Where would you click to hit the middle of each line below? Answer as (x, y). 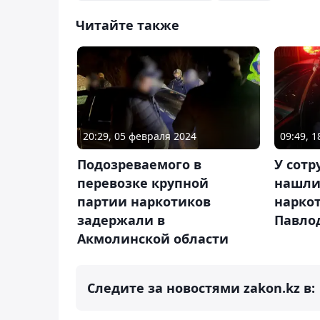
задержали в (121, 220)
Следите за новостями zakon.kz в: (201, 287)
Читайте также (127, 25)
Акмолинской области (153, 238)
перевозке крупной (143, 182)
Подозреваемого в (139, 164)
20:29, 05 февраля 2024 (140, 136)
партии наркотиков (144, 201)
